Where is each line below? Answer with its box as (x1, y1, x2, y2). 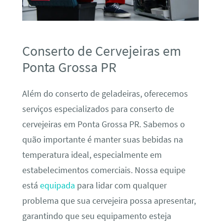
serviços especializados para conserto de (22, 104, 174, 115)
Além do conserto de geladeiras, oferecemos (22, 88, 188, 100)
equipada (39, 180, 75, 191)
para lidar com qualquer (74, 180, 167, 191)
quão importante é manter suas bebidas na (22, 134, 183, 146)
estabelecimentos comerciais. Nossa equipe (22, 165, 185, 176)
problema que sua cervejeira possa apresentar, (22, 195, 196, 207)
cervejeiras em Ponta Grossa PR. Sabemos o (22, 119, 185, 130)
